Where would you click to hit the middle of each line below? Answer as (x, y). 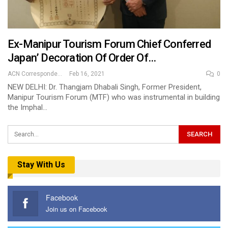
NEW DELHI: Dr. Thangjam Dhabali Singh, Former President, (105, 87)
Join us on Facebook (77, 209)
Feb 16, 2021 (87, 74)
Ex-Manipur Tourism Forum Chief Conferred (109, 44)
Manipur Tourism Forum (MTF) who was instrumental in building (114, 97)
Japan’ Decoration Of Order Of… (82, 58)
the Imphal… (27, 108)
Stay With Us (41, 165)
